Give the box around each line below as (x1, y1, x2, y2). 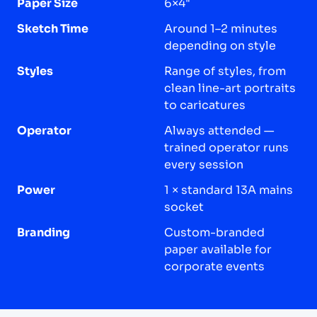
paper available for (164, 241, 272, 257)
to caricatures (164, 97, 246, 113)
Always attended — (164, 122, 274, 138)
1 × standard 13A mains (164, 182, 293, 197)
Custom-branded (164, 224, 265, 240)
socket (164, 199, 204, 214)
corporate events (164, 258, 265, 274)
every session (164, 156, 243, 172)
